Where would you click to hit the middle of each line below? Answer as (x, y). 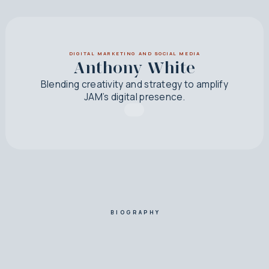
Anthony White (134, 67)
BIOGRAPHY (135, 212)
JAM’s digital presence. (134, 97)
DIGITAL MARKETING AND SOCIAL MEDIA (134, 53)
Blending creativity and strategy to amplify (134, 84)
